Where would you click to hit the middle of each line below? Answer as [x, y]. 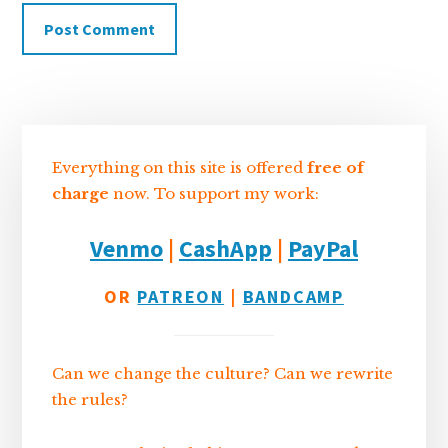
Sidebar [75, 141]
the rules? [90, 399]
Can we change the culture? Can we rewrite [223, 373]
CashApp [225, 249]
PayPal [323, 249]
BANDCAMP [293, 297]
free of [336, 168]
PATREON [181, 297]
